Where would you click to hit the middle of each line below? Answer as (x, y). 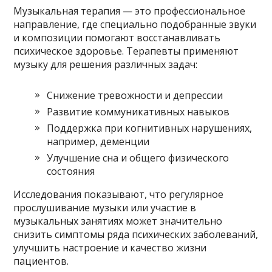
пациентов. (41, 261)
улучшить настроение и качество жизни (110, 247)
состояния (71, 171)
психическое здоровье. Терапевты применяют (126, 51)
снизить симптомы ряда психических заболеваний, (136, 234)
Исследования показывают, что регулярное (119, 194)
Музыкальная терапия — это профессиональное (130, 11)
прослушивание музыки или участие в (105, 207)
